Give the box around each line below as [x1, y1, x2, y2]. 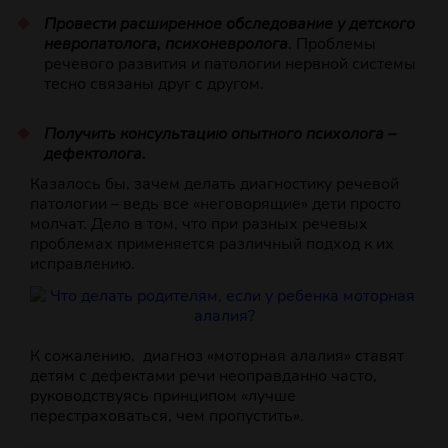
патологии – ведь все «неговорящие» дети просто [30, 193, 401, 216]
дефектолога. [43, 143, 146, 166]
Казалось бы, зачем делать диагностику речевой [30, 173, 399, 196]
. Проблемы [287, 33, 376, 56]
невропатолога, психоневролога [43, 33, 288, 56]
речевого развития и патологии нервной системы [43, 53, 416, 76]
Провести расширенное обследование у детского [43, 13, 415, 36]
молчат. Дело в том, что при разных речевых [30, 213, 368, 236]
